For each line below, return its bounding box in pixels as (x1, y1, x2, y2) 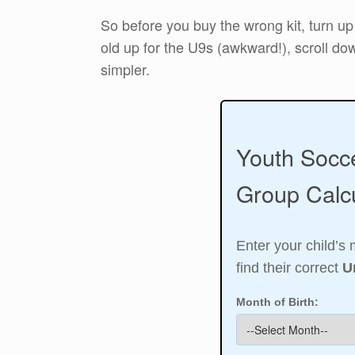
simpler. (101, 59, 150, 80)
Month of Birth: (235, 295, 319, 308)
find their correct (235, 259, 342, 276)
